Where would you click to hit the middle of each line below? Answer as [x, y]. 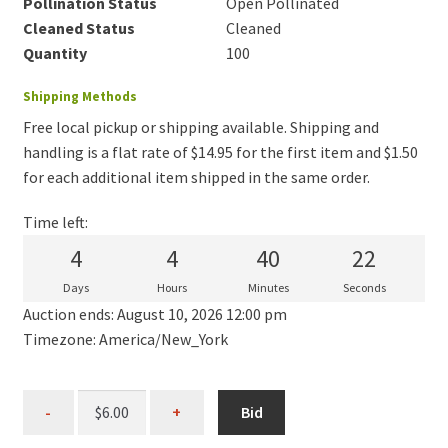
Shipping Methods [79, 97]
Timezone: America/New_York [125, 338]
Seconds [364, 287]
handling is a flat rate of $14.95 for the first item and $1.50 [220, 151]
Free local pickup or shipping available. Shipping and [200, 126]
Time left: [55, 221]
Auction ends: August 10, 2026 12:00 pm [154, 313]
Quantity [54, 53]
